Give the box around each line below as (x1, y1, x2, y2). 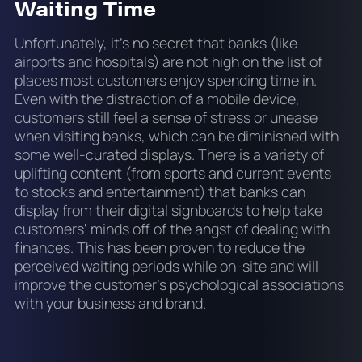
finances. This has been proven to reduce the (14, 238, 305, 258)
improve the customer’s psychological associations (14, 275, 344, 295)
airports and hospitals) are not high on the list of (14, 52, 322, 72)
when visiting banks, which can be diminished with (14, 126, 339, 146)
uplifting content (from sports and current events (14, 163, 331, 183)
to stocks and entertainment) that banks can (14, 182, 305, 202)
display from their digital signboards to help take (14, 200, 322, 221)
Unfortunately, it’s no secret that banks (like (14, 33, 297, 53)
